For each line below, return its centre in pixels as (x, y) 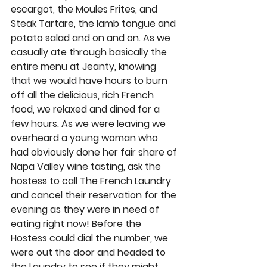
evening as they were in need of (86, 209)
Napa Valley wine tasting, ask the (87, 166)
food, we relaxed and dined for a (86, 109)
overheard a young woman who (86, 138)
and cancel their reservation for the (95, 195)
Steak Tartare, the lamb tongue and (94, 23)
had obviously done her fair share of (95, 152)
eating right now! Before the (77, 223)
